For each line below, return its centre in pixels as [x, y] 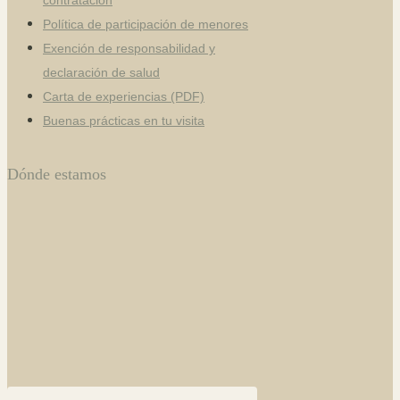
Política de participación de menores [146, 24]
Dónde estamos [57, 174]
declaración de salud [101, 72]
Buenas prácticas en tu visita [124, 120]
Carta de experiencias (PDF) [124, 96]
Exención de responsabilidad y [129, 48]
